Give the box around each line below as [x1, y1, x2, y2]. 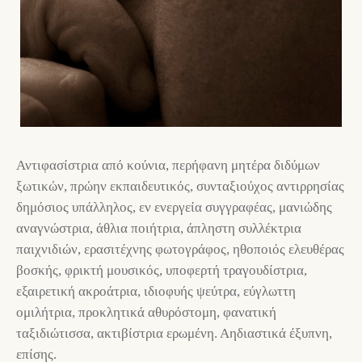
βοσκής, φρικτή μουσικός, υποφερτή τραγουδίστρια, [16, 263, 307, 279]
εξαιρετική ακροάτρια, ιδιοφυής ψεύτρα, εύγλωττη [16, 284, 296, 300]
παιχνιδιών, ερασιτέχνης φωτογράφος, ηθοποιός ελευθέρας [16, 242, 344, 258]
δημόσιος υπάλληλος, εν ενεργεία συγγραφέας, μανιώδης [16, 200, 332, 216]
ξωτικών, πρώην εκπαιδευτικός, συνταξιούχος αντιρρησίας [16, 179, 344, 195]
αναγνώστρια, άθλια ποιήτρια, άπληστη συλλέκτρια [16, 221, 301, 237]
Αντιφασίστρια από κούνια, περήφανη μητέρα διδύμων [16, 158, 320, 174]
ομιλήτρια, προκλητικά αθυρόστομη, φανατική [16, 305, 276, 321]
